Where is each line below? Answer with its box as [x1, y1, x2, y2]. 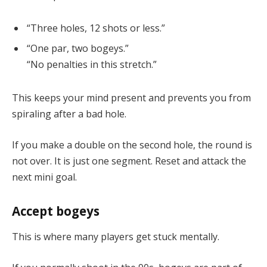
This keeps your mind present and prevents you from [12, 91, 251, 105]
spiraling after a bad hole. [12, 107, 126, 121]
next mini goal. [12, 170, 77, 184]
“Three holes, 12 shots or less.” [27, 21, 165, 35]
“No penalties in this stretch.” [27, 58, 157, 72]
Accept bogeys [12, 202, 100, 219]
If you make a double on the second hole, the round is [12, 138, 252, 151]
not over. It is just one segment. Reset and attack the [12, 154, 246, 167]
